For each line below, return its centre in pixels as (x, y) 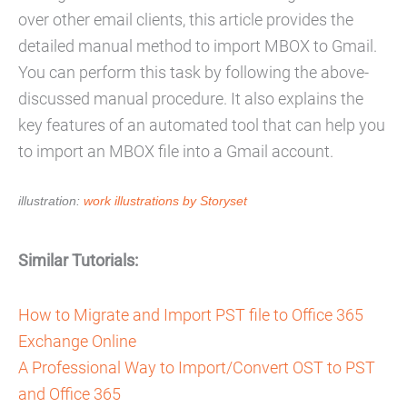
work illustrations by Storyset (165, 202)
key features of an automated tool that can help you (202, 125)
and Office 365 (69, 394)
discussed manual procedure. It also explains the (191, 99)
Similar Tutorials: (78, 261)
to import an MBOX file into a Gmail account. (176, 152)
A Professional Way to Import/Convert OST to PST (197, 368)
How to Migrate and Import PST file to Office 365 (191, 315)
